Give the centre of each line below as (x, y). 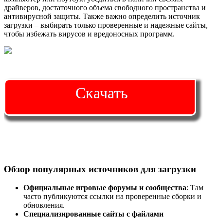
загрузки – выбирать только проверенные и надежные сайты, (106, 25)
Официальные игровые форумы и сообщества (105, 188)
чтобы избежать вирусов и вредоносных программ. (89, 34)
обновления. (44, 205)
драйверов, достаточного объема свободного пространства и (105, 7)
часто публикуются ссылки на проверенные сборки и (112, 197)
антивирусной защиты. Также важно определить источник (102, 16)
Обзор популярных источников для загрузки (100, 169)
